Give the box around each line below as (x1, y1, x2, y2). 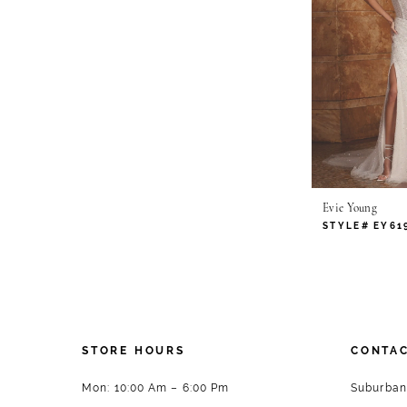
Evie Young (323, 203, 377, 215)
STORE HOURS (82, 344, 185, 358)
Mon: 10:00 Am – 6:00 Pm (82, 382, 230, 395)
